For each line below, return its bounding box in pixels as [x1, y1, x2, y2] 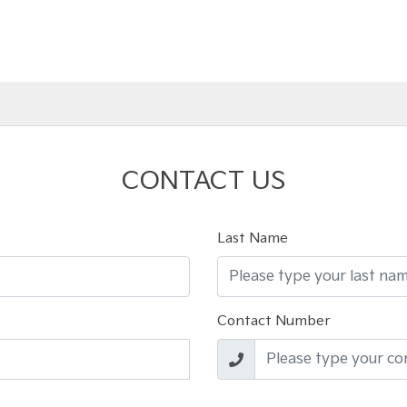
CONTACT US [121, 166, 286, 196]
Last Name [217, 231, 288, 246]
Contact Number [217, 313, 331, 329]
